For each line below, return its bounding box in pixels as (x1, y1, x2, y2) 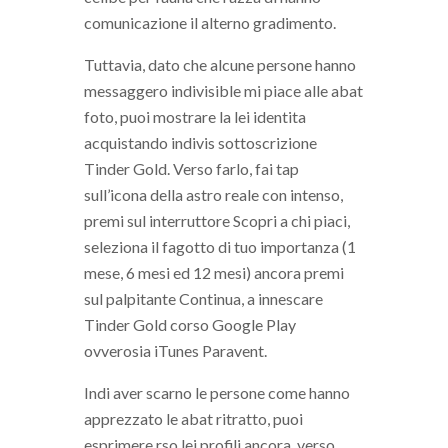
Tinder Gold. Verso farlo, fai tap (84, 158, 299, 178)
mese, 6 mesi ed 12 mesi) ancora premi (84, 262, 344, 282)
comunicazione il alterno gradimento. (84, 12, 336, 32)
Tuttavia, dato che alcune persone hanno (84, 54, 356, 74)
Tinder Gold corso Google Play (84, 314, 296, 334)
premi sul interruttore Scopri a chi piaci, (84, 210, 350, 230)
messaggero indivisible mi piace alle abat (84, 80, 363, 100)
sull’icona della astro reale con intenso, (84, 184, 343, 204)
